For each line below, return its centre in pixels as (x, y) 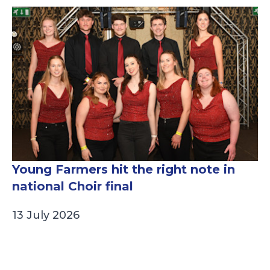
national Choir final (73, 187)
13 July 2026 (46, 215)
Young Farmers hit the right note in (124, 170)
